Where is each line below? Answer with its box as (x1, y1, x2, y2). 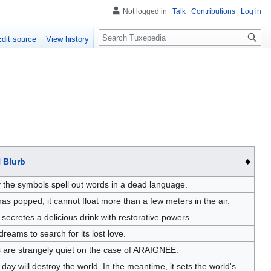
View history (46, 34, 90, 44)
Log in (241, 7, 261, 16)
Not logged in (123, 7, 167, 16)
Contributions (191, 7, 235, 16)
